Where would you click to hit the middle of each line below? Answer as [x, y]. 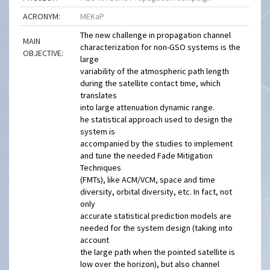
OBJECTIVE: [43, 53]
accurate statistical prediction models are [156, 216]
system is [98, 131]
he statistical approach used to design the [157, 119]
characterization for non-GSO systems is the [161, 47]
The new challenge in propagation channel [156, 35]
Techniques [101, 168]
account [95, 240]
